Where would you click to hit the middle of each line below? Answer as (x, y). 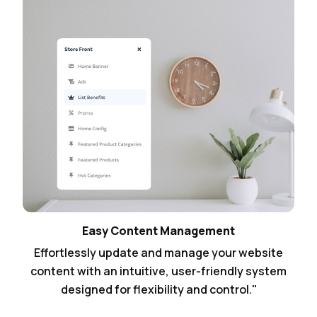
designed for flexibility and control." (158, 290)
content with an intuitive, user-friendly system (158, 271)
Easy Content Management (158, 231)
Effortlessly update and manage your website (158, 253)
